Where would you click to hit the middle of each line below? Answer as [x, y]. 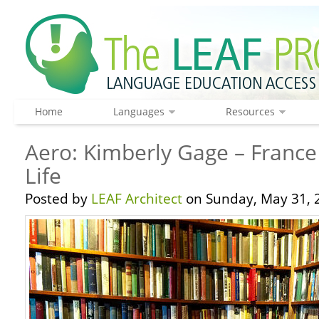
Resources [250, 111]
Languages [138, 111]
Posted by [58, 199]
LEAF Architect [137, 199]
